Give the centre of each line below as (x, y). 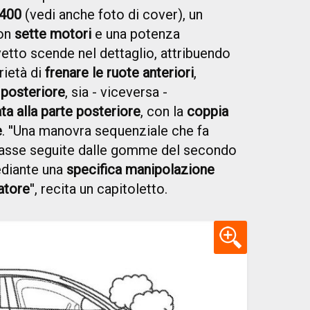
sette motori (53, 34)
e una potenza (136, 34)
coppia (208, 111)
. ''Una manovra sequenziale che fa (106, 130)
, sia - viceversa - (116, 92)
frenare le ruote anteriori (119, 72)
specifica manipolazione (140, 169)
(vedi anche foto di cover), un (112, 14)
